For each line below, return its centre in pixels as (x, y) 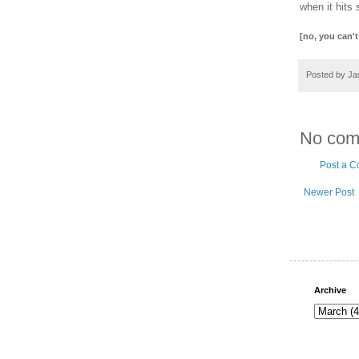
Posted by (327, 74)
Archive (330, 290)
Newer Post (329, 193)
